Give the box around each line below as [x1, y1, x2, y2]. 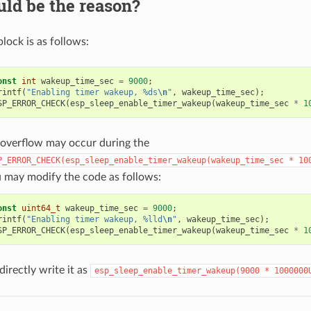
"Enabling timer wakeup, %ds [26, 87, 158, 97]
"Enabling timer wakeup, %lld [26, 214, 162, 224]
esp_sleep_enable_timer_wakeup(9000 [94, 265, 260, 276]
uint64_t [21, 203, 60, 213]
